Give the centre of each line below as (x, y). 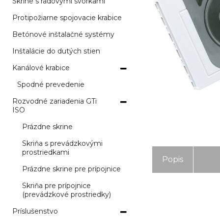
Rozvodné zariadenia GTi (55, 101)
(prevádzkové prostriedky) (67, 194)
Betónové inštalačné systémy (63, 34)
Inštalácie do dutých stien (56, 51)
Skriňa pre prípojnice (56, 186)
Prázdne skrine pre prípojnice (71, 169)
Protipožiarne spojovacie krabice (67, 18)
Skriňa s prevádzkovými (62, 143)
